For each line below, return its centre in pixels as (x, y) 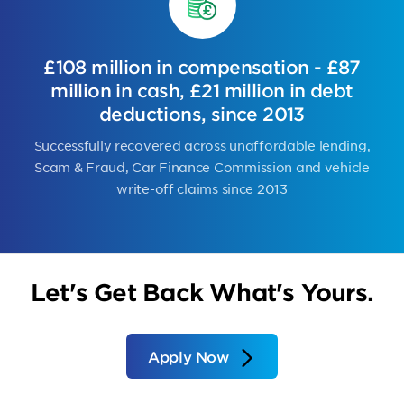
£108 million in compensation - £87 (202, 67)
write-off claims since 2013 (202, 188)
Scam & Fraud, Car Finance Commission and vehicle (202, 167)
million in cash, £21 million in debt (202, 90)
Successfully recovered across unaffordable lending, (202, 145)
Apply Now (188, 356)
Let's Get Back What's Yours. (202, 292)
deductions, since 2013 (202, 114)
